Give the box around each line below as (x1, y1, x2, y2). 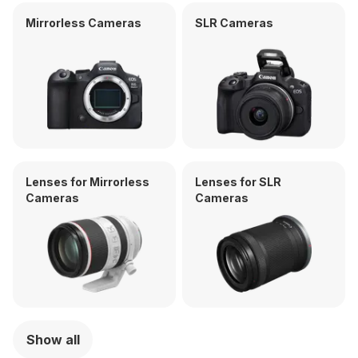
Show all (26, 332, 80, 348)
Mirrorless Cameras (26, 16, 141, 30)
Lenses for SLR (195, 175, 281, 189)
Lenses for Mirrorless (26, 175, 149, 189)
